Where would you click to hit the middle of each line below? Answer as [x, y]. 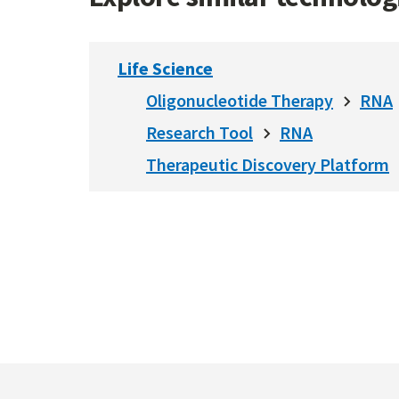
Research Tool [199, 132]
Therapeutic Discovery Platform [268, 164]
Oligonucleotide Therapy [240, 100]
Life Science [165, 68]
